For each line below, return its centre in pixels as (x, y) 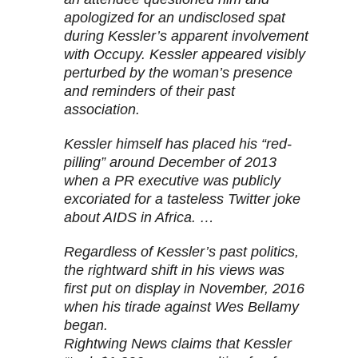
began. (86, 326)
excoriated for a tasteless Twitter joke (182, 199)
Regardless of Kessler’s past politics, (181, 252)
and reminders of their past (149, 91)
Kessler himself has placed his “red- (178, 144)
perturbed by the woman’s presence (178, 73)
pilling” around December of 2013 (170, 163)
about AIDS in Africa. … (139, 218)
